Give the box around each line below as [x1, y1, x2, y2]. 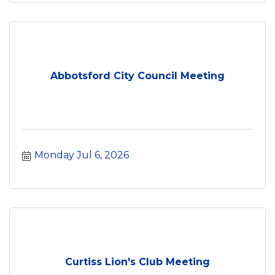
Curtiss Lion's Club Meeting [65, 255, 210, 268]
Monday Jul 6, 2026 [34, 149, 129, 161]
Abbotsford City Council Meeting [50, 69, 225, 82]
